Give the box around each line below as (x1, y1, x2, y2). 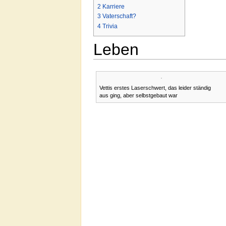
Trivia (102, 22, 118, 30)
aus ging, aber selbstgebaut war (99, 92, 178, 99)
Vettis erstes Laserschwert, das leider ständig (99, 85, 211, 91)
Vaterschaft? (102, 13, 136, 20)
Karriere (102, 3, 125, 11)
